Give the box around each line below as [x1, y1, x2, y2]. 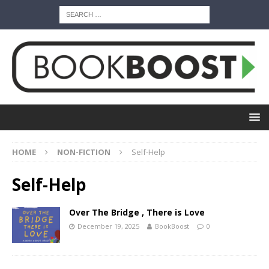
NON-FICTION [57, 147, 110, 158]
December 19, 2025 [77, 222, 139, 231]
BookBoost [155, 222, 189, 231]
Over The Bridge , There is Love [69, 207, 205, 219]
